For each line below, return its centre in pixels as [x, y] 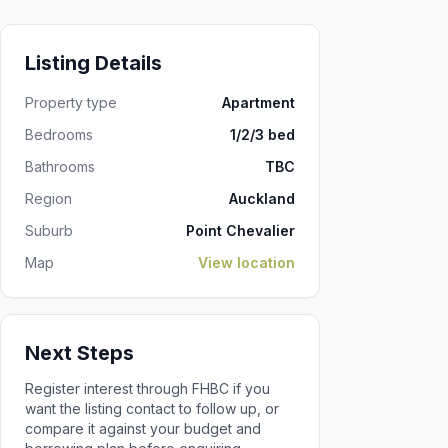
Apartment [258, 102]
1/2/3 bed [262, 134]
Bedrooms [59, 134]
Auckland [262, 198]
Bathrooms [60, 166]
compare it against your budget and [143, 428]
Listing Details [93, 63]
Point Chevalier [240, 230]
